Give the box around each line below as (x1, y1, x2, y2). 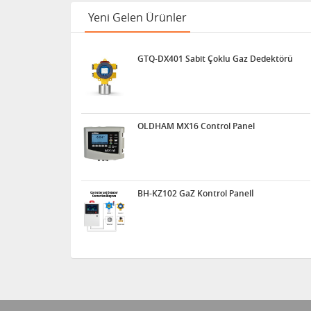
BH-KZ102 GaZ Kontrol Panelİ (137, 187, 254, 199)
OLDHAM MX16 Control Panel (137, 120, 255, 132)
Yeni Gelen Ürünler (88, 10, 187, 25)
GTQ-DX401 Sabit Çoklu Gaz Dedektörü (137, 53, 293, 65)
